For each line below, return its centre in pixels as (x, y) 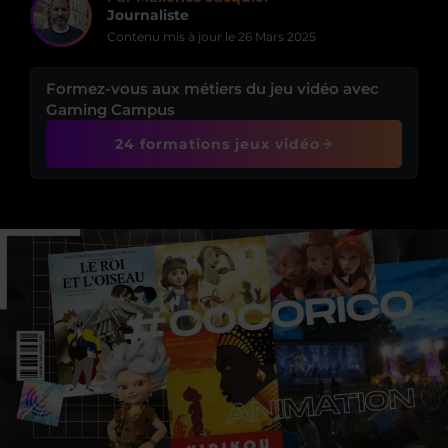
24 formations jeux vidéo (217, 144)
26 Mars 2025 (277, 36)
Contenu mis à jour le (172, 36)
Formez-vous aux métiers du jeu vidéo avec (212, 88)
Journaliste (148, 15)
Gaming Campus (110, 109)
